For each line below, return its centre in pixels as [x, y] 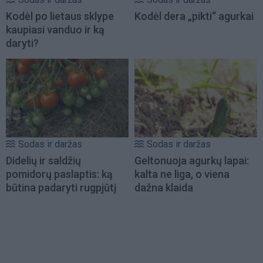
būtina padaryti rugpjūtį [61, 188]
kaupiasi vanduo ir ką [55, 29]
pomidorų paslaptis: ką [59, 174]
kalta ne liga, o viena [182, 174]
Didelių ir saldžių [43, 161]
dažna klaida [164, 188]
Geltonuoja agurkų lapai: [192, 161]
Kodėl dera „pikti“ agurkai [194, 16]
